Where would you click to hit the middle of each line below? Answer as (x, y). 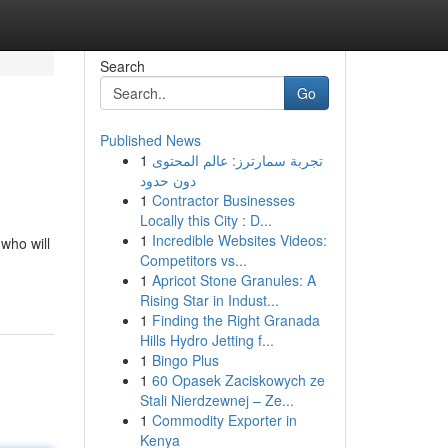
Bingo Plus (185, 360)
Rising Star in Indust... (209, 300)
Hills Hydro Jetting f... (206, 340)
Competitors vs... (193, 260)
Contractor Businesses (223, 200)
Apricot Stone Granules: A (233, 280)
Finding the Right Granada (235, 320)
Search (122, 66)
